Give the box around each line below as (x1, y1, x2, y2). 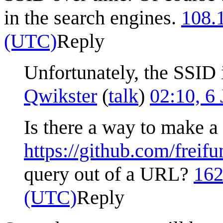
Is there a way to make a (24, 115, 218, 138)
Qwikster (24, 84, 97, 107)
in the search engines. (4, 6, 181, 29)
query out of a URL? (24, 162, 194, 185)
